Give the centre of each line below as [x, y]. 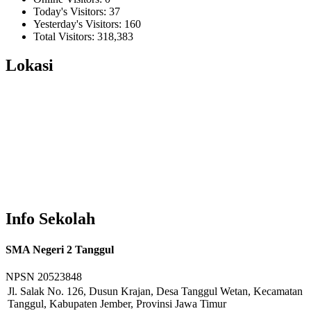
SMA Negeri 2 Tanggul [60, 249]
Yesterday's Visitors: [79, 24]
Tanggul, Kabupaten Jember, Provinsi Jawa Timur [117, 303]
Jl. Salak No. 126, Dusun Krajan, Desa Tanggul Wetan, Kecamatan [155, 291]
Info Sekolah [50, 219]
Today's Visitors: [71, 11]
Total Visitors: [65, 36]
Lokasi [30, 66]
